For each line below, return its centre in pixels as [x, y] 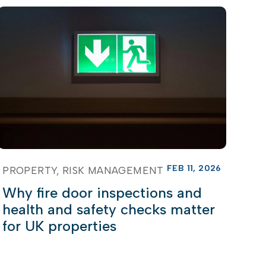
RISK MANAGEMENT [113, 170]
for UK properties [60, 226]
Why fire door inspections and [102, 192]
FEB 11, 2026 [194, 168]
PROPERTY [30, 170]
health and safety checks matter [109, 209]
